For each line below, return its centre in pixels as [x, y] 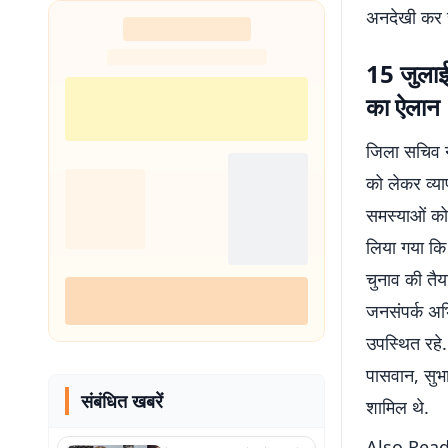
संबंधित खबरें [122, 401]
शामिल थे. [397, 407]
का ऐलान [403, 106]
